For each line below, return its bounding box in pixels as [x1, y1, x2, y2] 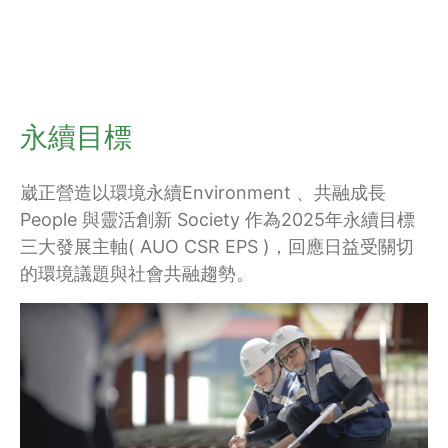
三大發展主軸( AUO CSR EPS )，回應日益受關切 [20, 236, 414, 257]
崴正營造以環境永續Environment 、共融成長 [20, 182, 386, 203]
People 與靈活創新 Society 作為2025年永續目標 [20, 209, 415, 230]
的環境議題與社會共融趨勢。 [20, 263, 254, 284]
